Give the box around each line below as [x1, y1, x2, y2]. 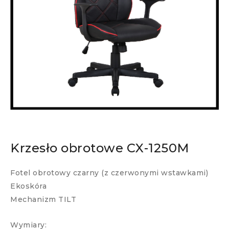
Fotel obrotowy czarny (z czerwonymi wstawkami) [10, 168, 208, 178]
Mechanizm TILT [10, 195, 76, 204]
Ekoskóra [10, 181, 47, 191]
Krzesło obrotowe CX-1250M [10, 141, 190, 156]
